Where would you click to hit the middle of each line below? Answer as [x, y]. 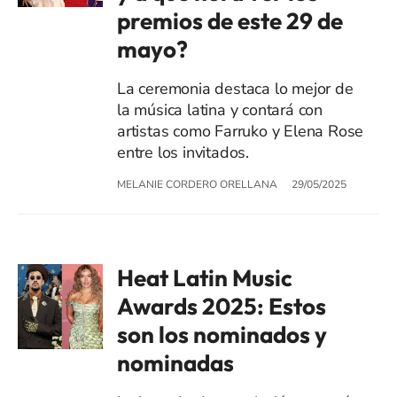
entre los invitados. [183, 152]
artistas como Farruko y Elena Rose [241, 131]
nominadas [175, 362]
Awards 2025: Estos [222, 306]
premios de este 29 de [230, 20]
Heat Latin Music [205, 277]
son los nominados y [222, 334]
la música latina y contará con [220, 109]
